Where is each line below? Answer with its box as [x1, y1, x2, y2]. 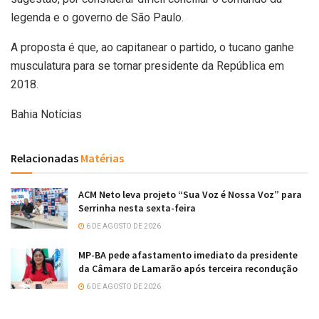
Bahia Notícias [11, 107, 82, 121]
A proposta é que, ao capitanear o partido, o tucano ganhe [11, 40, 294, 54]
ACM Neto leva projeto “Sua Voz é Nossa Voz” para [78, 187, 302, 201]
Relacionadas [11, 150, 78, 165]
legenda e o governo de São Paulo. [11, 10, 184, 24]
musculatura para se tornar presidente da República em [11, 58, 284, 73]
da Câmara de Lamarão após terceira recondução [78, 261, 298, 275]
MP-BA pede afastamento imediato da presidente [78, 248, 298, 261]
